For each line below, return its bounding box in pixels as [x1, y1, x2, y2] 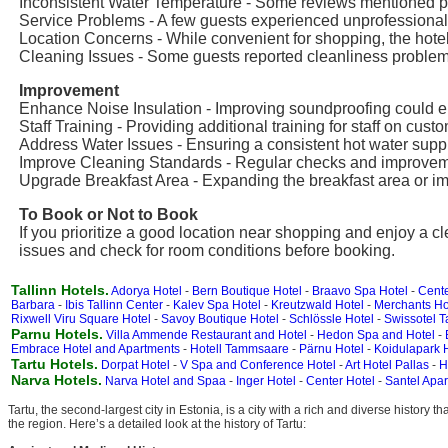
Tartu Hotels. [11, 356, 98, 372]
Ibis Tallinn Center [65, 298, 163, 312]
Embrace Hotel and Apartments [11, 342, 180, 356]
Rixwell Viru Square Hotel [11, 312, 151, 326]
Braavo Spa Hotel [312, 284, 408, 298]
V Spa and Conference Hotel [180, 358, 336, 372]
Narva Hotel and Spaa [105, 374, 226, 388]
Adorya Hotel [111, 284, 182, 298]
